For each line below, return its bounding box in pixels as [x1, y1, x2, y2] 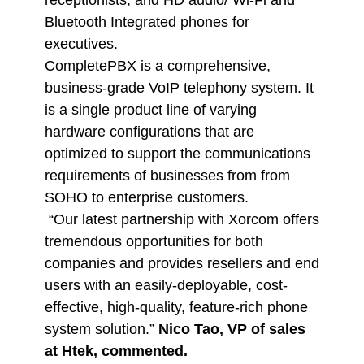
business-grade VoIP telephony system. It [44, 80, 314, 96]
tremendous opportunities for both [44, 233, 263, 249]
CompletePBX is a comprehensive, [44, 58, 271, 74]
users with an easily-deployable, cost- [44, 277, 288, 293]
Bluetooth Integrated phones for [44, 14, 249, 30]
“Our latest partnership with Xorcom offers [44, 211, 319, 227]
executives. [44, 36, 118, 52]
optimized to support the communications [44, 145, 310, 162]
